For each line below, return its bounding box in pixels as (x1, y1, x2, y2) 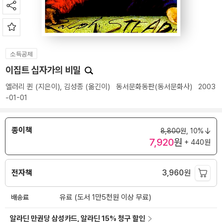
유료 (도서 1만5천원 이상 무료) (59, 193, 151, 202)
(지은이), (33, 82, 64, 91)
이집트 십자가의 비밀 (5, 64, 83, 76)
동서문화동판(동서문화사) (116, 82, 192, 91)
